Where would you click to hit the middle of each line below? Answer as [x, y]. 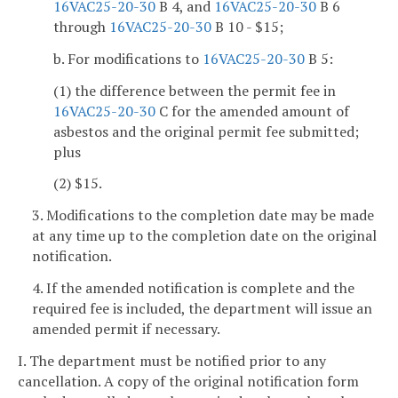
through [81, 27]
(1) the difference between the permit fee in [195, 90]
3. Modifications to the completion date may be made [203, 215]
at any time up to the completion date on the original [204, 236]
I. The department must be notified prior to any [172, 360]
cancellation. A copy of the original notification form [188, 381]
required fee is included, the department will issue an [202, 309]
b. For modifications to [128, 58]
